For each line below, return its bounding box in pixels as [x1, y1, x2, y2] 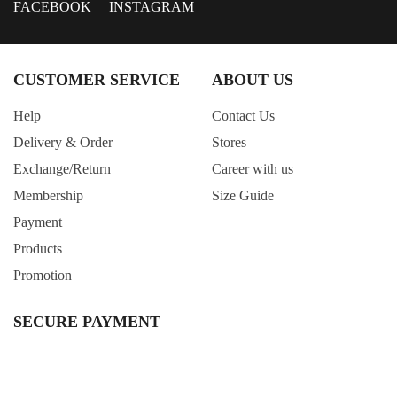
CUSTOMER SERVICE [13, 71, 180, 89]
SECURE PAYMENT [13, 313, 160, 331]
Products [13, 241, 62, 256]
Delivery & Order [13, 135, 113, 150]
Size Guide [212, 188, 274, 203]
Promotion [13, 268, 72, 283]
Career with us [212, 161, 293, 176]
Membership [13, 188, 83, 203]
